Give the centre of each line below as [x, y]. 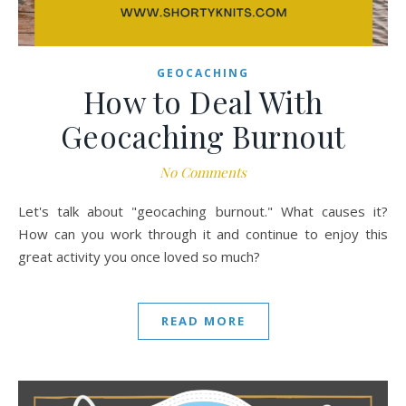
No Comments [203, 173]
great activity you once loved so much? [139, 257]
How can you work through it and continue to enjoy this [203, 234]
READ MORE [203, 321]
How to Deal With [203, 102]
